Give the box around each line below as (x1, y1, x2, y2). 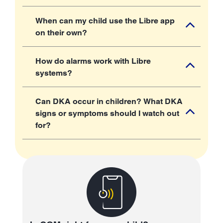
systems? (35, 68, 72, 78)
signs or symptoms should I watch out (35, 108, 179, 118)
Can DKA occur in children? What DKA (35, 96, 183, 106)
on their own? (35, 27, 87, 37)
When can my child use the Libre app (35, 15, 175, 25)
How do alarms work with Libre (35, 56, 151, 66)
